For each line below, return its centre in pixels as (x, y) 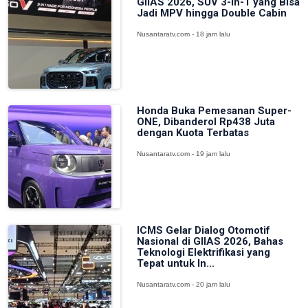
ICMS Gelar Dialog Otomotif (203, 230)
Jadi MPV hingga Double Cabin (211, 13)
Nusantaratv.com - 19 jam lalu (183, 154)
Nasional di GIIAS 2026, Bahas (210, 241)
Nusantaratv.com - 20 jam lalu (183, 284)
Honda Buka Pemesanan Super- (214, 111)
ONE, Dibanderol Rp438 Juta (206, 122)
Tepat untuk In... (175, 263)
